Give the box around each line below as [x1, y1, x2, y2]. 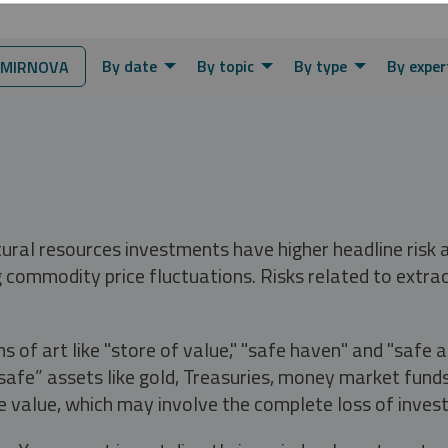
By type [294, 53, 347, 78]
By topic [197, 53, 254, 78]
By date [102, 53, 157, 78]
